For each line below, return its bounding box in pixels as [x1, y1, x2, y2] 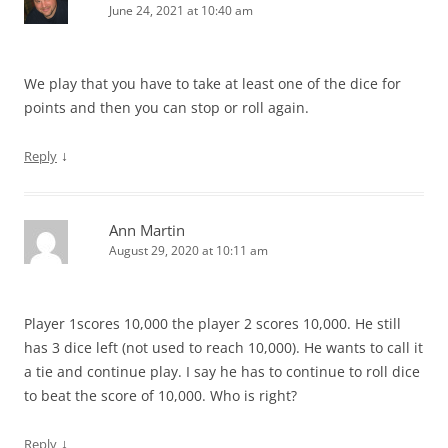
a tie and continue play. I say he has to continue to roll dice [24, 361, 420, 381]
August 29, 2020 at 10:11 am [109, 241, 268, 259]
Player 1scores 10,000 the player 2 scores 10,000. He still [24, 313, 401, 333]
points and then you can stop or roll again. [24, 97, 309, 117]
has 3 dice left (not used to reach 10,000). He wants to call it [24, 337, 423, 357]
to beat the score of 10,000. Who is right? [24, 385, 297, 405]
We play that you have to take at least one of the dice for [24, 73, 401, 93]
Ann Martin [109, 219, 185, 240]
